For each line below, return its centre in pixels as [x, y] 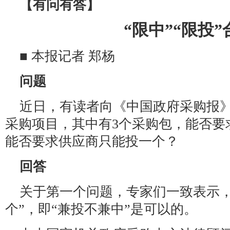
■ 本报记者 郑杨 [67, 56]
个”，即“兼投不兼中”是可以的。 [101, 209]
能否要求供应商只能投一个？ [92, 141]
